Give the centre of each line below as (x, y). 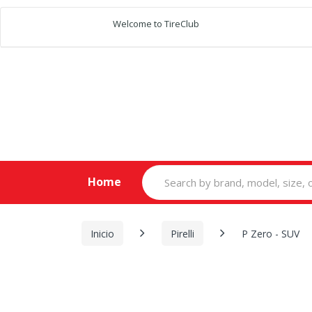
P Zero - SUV (271, 233)
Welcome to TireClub (156, 24)
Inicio (102, 233)
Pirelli (182, 233)
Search (158, 170)
